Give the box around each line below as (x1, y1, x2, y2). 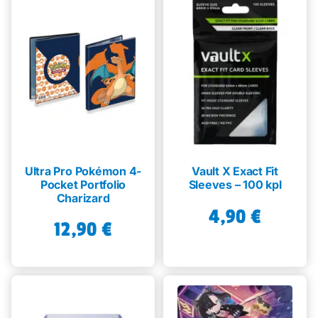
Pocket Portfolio (40, 177, 126, 192)
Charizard (56, 191, 110, 206)
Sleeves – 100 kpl (188, 177, 282, 192)
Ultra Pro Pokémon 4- (24, 164, 142, 179)
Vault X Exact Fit (192, 164, 278, 179)
